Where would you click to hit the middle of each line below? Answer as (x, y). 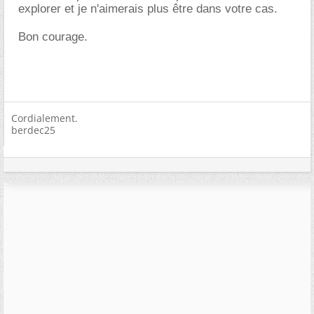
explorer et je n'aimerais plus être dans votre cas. (148, 9)
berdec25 (33, 130)
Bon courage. (53, 37)
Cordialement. (45, 118)
